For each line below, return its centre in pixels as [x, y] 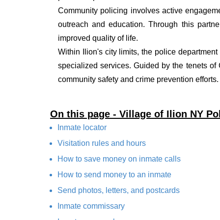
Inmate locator [82, 128]
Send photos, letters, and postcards [119, 191]
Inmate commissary [91, 206]
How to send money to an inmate [114, 175]
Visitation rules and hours [102, 143]
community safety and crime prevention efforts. [138, 80]
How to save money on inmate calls [119, 159]
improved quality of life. [98, 38]
